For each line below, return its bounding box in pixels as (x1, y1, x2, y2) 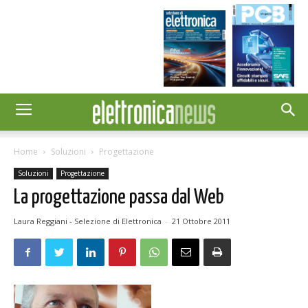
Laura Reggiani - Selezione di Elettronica (14, 216, 162, 227)
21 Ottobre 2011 (172, 216, 230, 227)
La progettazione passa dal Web (14, 187, 224, 208)
